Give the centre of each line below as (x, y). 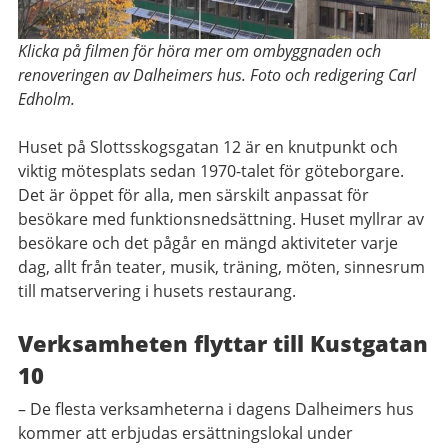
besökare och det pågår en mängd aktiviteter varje (208, 242)
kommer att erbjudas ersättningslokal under (185, 432)
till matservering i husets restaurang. (157, 290)
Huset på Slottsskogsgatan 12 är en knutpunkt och (208, 146)
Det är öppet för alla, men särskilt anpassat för (193, 194)
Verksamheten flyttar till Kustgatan (223, 342)
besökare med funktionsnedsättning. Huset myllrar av (221, 218)
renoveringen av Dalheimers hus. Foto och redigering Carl (217, 74)
